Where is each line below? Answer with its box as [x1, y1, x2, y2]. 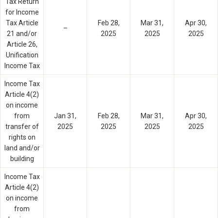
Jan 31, [54, 112, 76, 120]
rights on [8, 133, 36, 142]
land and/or [4, 144, 40, 152]
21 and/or [7, 30, 37, 38]
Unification [5, 51, 38, 59]
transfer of [5, 123, 39, 131]
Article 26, [6, 40, 37, 49]
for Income [5, 8, 39, 17]
